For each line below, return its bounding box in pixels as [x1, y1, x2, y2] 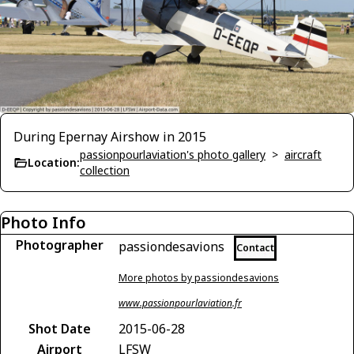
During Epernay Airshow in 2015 [13, 127, 206, 145]
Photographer [15, 235, 104, 254]
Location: [28, 154, 80, 170]
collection [80, 162, 130, 178]
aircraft [284, 146, 322, 162]
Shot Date [28, 319, 91, 337]
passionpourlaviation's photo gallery [80, 146, 265, 162]
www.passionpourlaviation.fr [119, 296, 242, 310]
